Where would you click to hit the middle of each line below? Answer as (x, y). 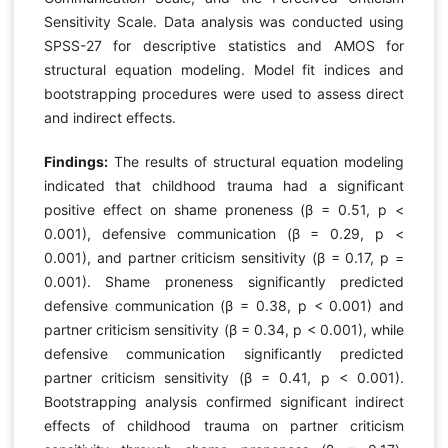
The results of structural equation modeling (256, 161)
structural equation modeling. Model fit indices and (224, 69)
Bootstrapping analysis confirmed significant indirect (224, 401)
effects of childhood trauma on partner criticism (224, 425)
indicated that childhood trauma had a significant (224, 185)
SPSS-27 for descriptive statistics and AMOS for (224, 45)
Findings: (75, 161)
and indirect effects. (109, 117)
